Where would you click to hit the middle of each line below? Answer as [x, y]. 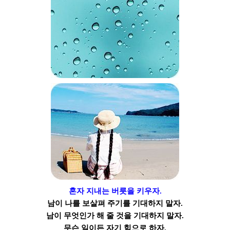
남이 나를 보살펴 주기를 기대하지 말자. [115, 203]
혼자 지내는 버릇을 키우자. [115, 191]
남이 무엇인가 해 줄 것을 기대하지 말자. [115, 215]
